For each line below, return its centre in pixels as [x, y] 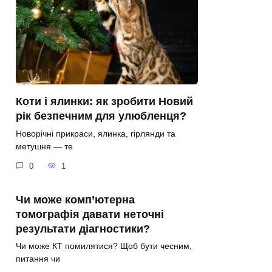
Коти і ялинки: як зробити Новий [104, 102]
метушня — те [44, 147]
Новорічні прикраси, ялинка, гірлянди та [96, 134]
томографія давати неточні [90, 214]
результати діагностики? [83, 229]
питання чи [38, 259]
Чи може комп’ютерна [75, 199]
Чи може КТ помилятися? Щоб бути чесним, [104, 246]
